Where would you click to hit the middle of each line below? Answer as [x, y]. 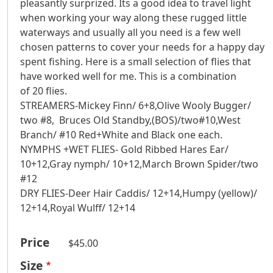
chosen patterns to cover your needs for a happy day [142, 47]
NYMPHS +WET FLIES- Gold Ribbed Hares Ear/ [124, 150]
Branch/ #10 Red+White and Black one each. [121, 135]
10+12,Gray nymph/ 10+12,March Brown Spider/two [139, 164]
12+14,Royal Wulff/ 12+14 [78, 208]
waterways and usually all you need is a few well [130, 33]
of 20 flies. [44, 91]
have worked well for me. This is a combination [128, 76]
